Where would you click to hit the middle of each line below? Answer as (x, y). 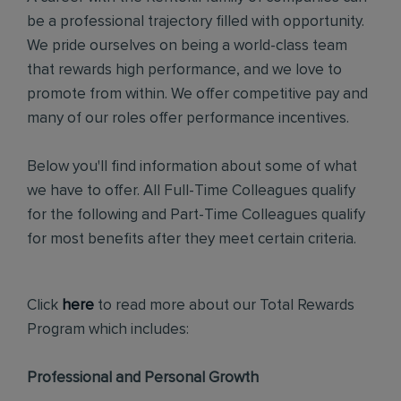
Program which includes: (109, 330)
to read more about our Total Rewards (226, 306)
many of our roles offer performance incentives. (188, 119)
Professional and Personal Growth (143, 378)
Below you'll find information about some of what (192, 167)
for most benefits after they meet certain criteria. (192, 239)
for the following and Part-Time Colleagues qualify (196, 215)
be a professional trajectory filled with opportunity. (196, 22)
